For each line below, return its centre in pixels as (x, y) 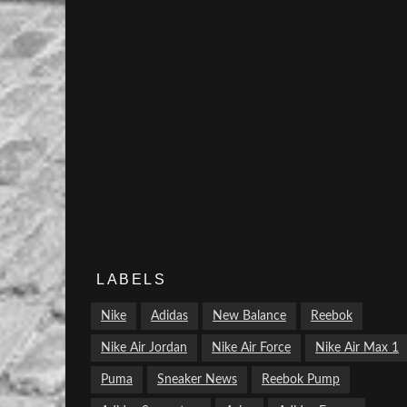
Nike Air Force (251, 348)
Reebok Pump (301, 380)
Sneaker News (197, 380)
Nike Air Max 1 (357, 348)
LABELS (131, 279)
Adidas (169, 316)
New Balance (249, 316)
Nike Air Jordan (144, 348)
